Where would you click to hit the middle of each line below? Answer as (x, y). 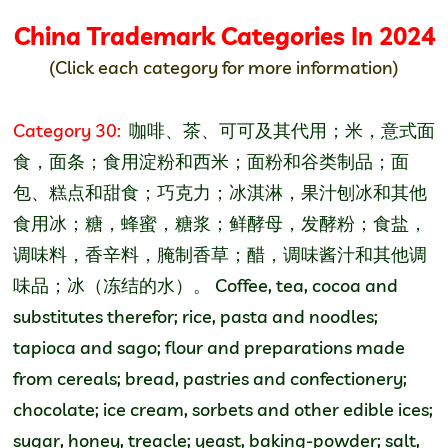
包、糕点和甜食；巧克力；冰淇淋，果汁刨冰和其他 (220, 192)
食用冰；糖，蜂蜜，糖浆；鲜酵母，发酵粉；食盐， (220, 223)
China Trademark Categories (179, 36)
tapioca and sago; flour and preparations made (209, 347)
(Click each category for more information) (224, 67)
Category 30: (69, 130)
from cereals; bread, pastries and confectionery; (210, 378)
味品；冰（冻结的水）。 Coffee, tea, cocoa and (205, 285)
